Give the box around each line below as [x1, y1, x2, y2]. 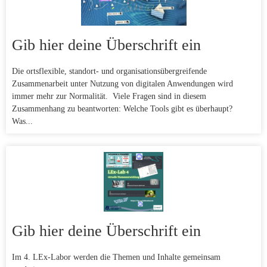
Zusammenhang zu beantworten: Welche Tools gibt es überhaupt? [12, 104, 235, 114]
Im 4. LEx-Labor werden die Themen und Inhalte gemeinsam [12, 253, 221, 262]
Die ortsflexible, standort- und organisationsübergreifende [12, 67, 207, 76]
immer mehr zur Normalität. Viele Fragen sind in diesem [12, 92, 206, 101]
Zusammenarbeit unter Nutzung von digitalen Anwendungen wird [12, 79, 233, 89]
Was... [12, 117, 33, 126]
